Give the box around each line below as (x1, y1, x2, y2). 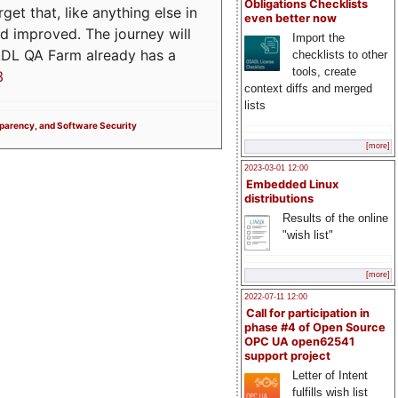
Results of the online (282, 211, 388, 225)
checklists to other (291, 48, 387, 62)
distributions (244, 191, 314, 205)
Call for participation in (246, 306, 370, 321)
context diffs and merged (244, 82, 372, 96)
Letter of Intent (291, 369, 368, 383)
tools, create (291, 65, 356, 79)
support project (244, 349, 330, 363)
